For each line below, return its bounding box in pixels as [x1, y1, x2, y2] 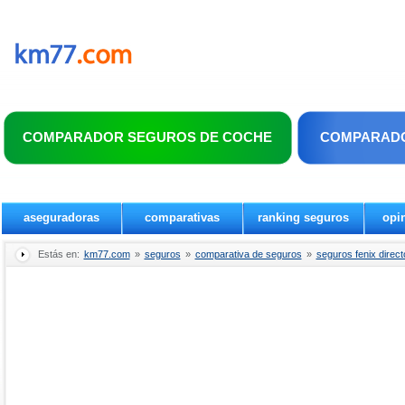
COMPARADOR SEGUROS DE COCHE [22, 129, 272, 145]
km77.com [83, 249, 130, 259]
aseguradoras [23, 211, 99, 224]
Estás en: [37, 249, 82, 259]
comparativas [145, 211, 220, 224]
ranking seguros [258, 211, 349, 224]
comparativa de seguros [194, 249, 302, 259]
